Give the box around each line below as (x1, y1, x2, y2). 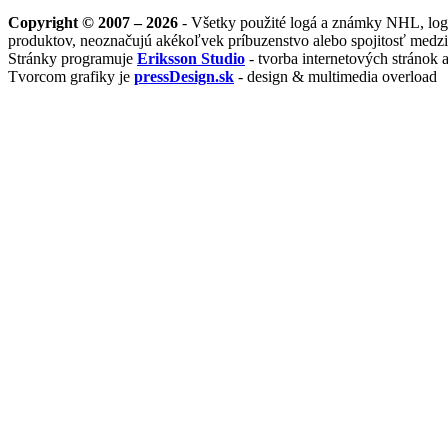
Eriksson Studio (137, 49, 245, 67)
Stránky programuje (8, 49, 137, 67)
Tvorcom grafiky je (8, 67, 134, 85)
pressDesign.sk (134, 67, 234, 85)
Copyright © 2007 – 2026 (8, 13, 178, 31)
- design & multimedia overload (234, 67, 437, 85)
